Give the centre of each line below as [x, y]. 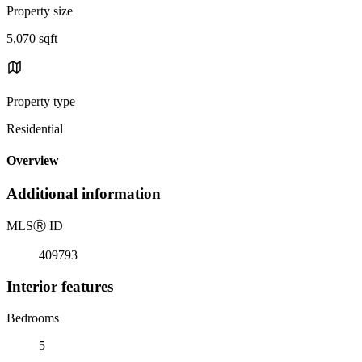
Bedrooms [33, 318]
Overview [33, 161]
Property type [41, 101]
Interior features [60, 286]
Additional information [84, 194]
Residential [35, 128]
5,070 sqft [32, 38]
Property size [40, 11]
